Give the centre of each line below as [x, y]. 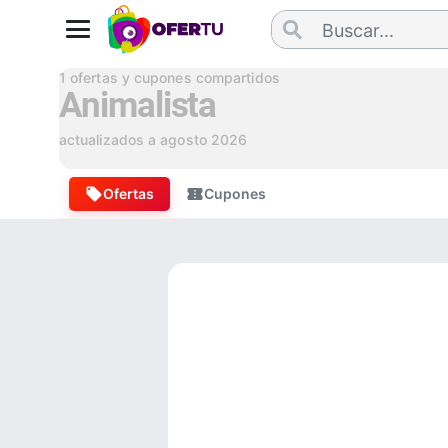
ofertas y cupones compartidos [172, 77]
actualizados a [109, 139]
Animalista [137, 105]
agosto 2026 [204, 139]
